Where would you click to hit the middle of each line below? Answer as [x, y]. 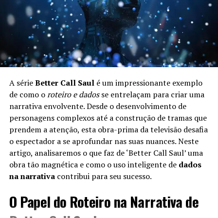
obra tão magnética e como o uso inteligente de [94, 164]
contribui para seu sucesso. [103, 176]
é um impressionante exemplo [148, 82]
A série [22, 82]
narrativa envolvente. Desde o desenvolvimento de [98, 106]
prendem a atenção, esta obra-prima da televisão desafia [108, 129]
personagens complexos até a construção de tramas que [108, 118]
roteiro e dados [73, 94]
